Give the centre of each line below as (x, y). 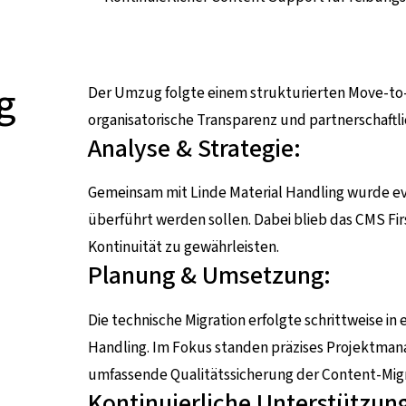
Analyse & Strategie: (195, 149)
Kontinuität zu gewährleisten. (184, 247)
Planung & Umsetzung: (210, 276)
